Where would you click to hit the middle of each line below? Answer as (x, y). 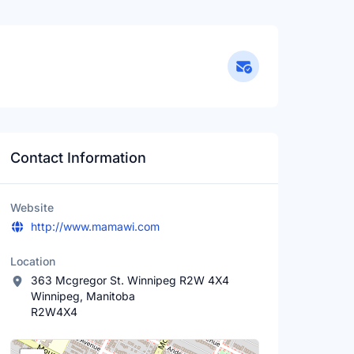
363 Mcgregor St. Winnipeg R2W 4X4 (130, 280)
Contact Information (79, 158)
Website (32, 207)
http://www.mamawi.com (95, 226)
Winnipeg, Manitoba (83, 296)
